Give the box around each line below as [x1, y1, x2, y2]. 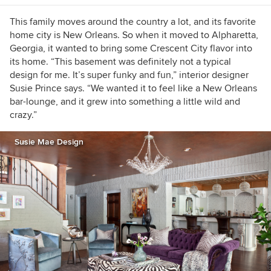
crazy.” [10, 109, 37, 121]
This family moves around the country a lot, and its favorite [10, 16, 256, 28]
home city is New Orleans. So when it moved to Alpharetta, [10, 29, 258, 41]
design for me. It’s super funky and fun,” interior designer [10, 69, 249, 81]
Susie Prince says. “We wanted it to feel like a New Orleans [10, 82, 257, 94]
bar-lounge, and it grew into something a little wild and [10, 96, 240, 108]
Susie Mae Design [15, 137, 83, 147]
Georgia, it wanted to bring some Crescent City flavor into [10, 42, 252, 54]
